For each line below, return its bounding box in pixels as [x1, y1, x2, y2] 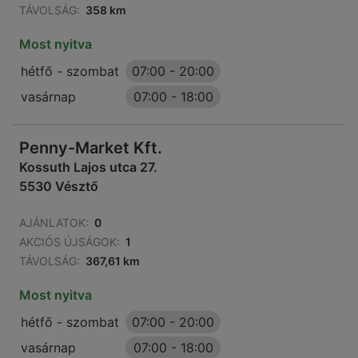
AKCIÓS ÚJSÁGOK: [19, 235, 120, 249]
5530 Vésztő [19, 178, 98, 195]
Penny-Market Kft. [19, 138, 162, 158]
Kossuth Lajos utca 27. [19, 159, 157, 176]
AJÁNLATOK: [19, 216, 89, 230]
